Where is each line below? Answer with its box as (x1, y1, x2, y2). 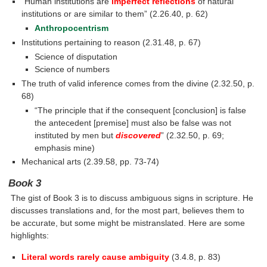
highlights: (11, 231, 49, 241)
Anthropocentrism (34, 23, 108, 33)
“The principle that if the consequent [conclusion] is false (34, 105, 246, 115)
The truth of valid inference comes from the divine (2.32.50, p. (21, 78, 255, 88)
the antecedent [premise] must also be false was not (34, 117, 231, 128)
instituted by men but (34, 130, 116, 140)
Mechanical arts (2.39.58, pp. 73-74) (21, 157, 160, 167)
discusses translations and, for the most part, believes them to (11, 206, 245, 216)
